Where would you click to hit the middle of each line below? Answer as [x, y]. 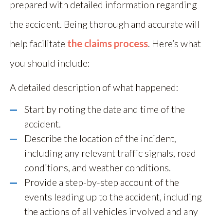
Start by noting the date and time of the [105, 109]
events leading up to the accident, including [113, 196]
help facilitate [38, 43]
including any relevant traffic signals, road [110, 153]
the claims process [108, 43]
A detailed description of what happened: [94, 87]
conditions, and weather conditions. [98, 167]
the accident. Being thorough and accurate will [105, 24]
